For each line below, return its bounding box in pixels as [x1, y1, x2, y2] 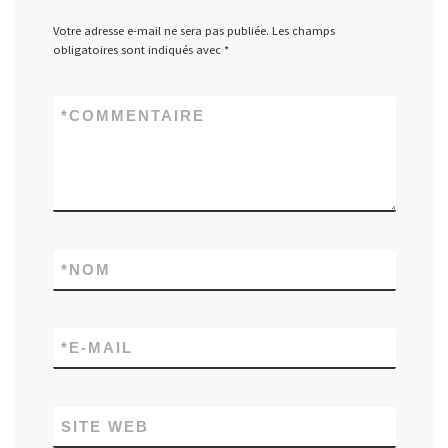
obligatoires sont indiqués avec [52, 41, 224, 57]
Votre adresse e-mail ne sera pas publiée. [52, 22, 269, 38]
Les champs [271, 22, 335, 38]
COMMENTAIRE [68, 107, 205, 125]
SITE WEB [60, 417, 149, 435]
